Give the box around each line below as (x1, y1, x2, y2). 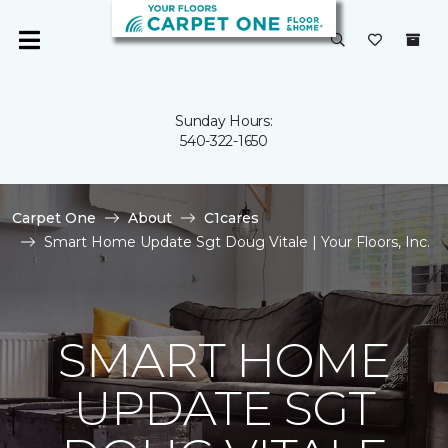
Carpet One (12, 209, 96, 227)
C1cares (204, 209, 259, 227)
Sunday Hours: (175, 112, 273, 130)
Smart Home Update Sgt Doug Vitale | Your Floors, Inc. (44, 233, 430, 251)
